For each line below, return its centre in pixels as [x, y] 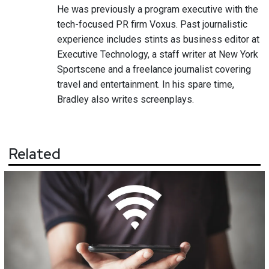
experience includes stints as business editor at [158, 39]
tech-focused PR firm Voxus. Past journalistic [152, 24]
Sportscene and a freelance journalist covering [154, 69]
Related [35, 154]
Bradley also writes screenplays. [125, 99]
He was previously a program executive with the [158, 9]
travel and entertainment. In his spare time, [146, 84]
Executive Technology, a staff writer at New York [158, 54]
